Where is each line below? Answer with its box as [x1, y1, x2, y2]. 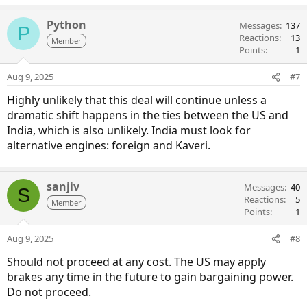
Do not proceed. [7, 284, 91, 300]
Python [47, 17, 86, 33]
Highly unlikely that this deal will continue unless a [7, 93, 267, 108]
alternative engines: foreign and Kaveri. [7, 138, 210, 153]
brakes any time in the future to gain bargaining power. [7, 269, 293, 285]
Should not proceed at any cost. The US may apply [7, 254, 266, 270]
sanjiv [47, 179, 79, 195]
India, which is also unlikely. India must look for [7, 123, 251, 138]
